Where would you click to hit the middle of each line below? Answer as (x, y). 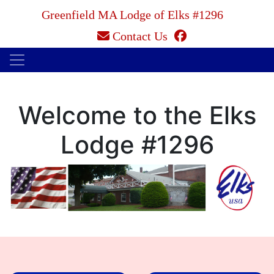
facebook (208, 35)
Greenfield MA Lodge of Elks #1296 (132, 15)
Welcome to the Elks (137, 115)
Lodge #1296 (137, 145)
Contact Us (140, 36)
